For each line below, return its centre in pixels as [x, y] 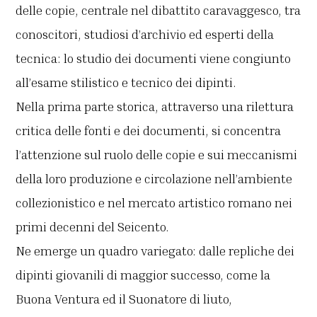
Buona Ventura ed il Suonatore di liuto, [124, 299]
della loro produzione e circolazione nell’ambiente [154, 179]
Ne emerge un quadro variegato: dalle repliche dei [155, 251]
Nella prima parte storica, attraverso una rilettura [155, 106]
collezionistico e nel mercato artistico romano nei [154, 203]
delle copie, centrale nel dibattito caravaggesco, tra [158, 10]
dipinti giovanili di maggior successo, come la [143, 275]
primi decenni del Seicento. [93, 227]
